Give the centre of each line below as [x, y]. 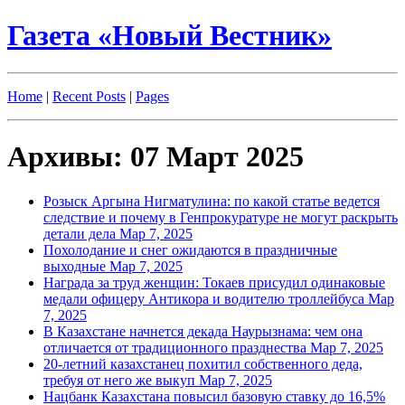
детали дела [81, 233]
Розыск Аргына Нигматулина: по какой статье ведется [212, 201]
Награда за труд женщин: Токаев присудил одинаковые [214, 282]
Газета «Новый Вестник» [170, 36]
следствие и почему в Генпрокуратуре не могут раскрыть [221, 217]
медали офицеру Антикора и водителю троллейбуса [206, 298]
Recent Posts [89, 96]
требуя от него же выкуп [121, 380]
